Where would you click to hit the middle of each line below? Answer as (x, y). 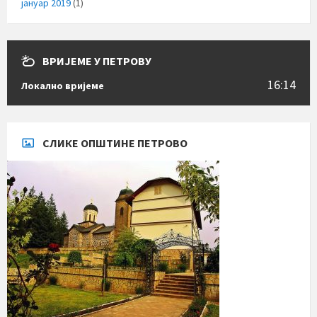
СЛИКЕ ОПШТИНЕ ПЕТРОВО (115, 143)
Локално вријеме (63, 85)
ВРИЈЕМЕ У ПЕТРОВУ (97, 60)
